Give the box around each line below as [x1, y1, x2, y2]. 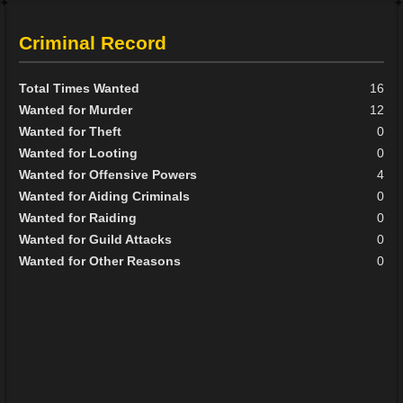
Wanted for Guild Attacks [19, 232, 173, 247]
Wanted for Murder [19, 103, 133, 118]
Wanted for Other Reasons [19, 254, 182, 269]
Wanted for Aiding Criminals [19, 189, 191, 204]
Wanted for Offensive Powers [19, 167, 198, 183]
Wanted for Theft [19, 124, 122, 139]
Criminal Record [19, 32, 167, 54]
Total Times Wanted [19, 81, 140, 96]
